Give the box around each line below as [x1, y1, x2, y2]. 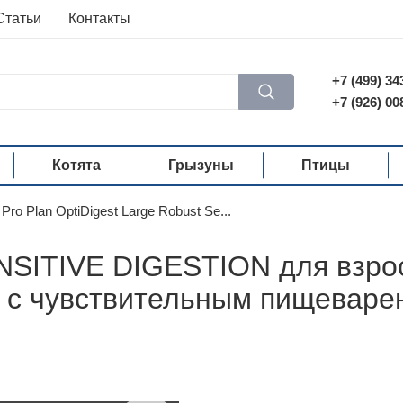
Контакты [68, 11, 130, 26]
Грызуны [167, 157, 234, 173]
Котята [52, 157, 102, 173]
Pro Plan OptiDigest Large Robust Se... [2, 203, 231, 219]
